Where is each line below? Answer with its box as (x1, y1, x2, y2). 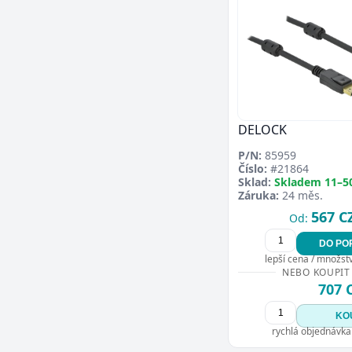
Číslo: (238, 161, 267, 176)
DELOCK (238, 121, 287, 138)
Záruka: (238, 188, 279, 203)
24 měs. (279, 188, 323, 203)
